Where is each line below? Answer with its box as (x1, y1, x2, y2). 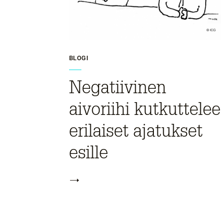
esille (69, 142, 108, 163)
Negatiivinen (69, 77, 166, 98)
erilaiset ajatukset (69, 120, 203, 141)
